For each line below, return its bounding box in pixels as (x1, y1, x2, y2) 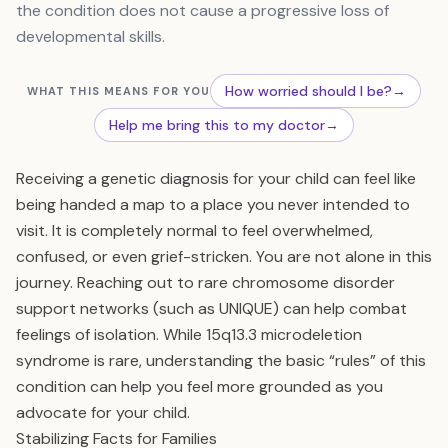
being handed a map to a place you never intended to (16, 194, 410, 215)
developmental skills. (16, 26, 165, 47)
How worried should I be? (225, 82, 393, 100)
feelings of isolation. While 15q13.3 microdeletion (16, 324, 362, 345)
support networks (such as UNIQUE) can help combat (16, 298, 407, 319)
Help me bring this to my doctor (109, 116, 325, 134)
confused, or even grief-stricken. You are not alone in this (16, 246, 432, 267)
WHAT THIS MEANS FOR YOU (26, 84, 211, 98)
